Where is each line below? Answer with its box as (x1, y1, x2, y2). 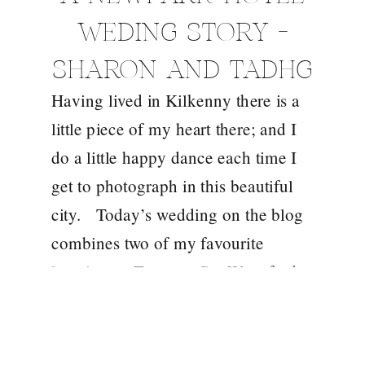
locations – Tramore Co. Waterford (51, 259, 297, 283)
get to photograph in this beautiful (51, 174, 293, 197)
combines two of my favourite (51, 231, 264, 254)
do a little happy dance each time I (51, 145, 297, 169)
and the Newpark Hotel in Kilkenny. (51, 288, 310, 311)
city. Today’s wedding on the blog (51, 202, 304, 226)
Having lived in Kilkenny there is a (51, 88, 301, 112)
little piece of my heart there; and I (51, 117, 297, 140)
